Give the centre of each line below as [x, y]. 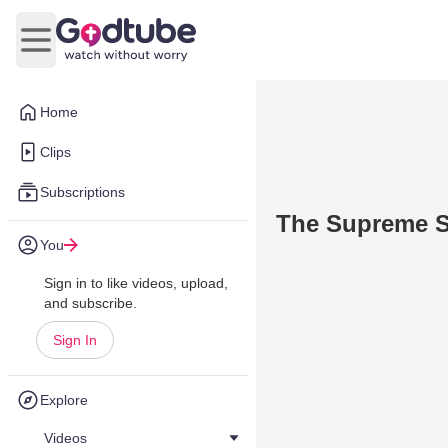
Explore [64, 400]
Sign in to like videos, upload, [136, 283]
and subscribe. [90, 303]
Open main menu [95, 50]
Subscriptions [82, 192]
